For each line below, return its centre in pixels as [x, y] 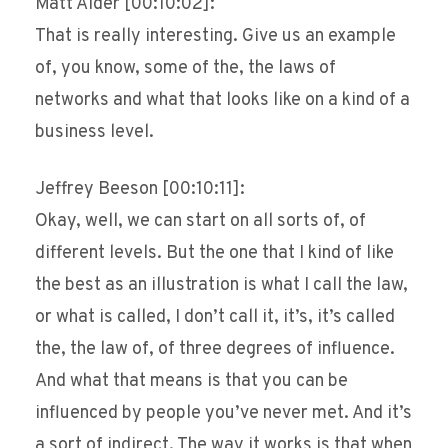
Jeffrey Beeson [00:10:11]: [140, 190]
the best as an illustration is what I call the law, [221, 286]
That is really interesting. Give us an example [215, 37]
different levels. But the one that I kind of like [214, 254]
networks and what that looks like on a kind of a [222, 101]
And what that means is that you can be [191, 382]
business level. [94, 133]
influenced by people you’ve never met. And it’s [223, 414]
